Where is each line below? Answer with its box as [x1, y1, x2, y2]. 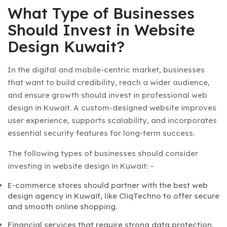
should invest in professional [81, 90, 192, 100]
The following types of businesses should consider [8, 148, 198, 159]
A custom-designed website [71, 103, 181, 113]
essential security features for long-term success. [8, 128, 195, 138]
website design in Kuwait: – [53, 161, 154, 171]
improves [181, 103, 216, 113]
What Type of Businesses [8, 4, 195, 23]
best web [173, 180, 208, 191]
